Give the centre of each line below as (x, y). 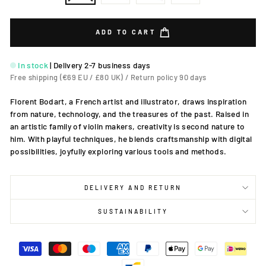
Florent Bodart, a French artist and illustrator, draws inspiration (129, 101)
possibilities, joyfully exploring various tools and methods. (118, 151)
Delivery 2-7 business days (102, 65)
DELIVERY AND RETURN (133, 188)
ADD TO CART (127, 31)
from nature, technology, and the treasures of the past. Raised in (130, 114)
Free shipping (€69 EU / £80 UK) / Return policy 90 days (108, 77)
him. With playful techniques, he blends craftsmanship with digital (131, 139)
